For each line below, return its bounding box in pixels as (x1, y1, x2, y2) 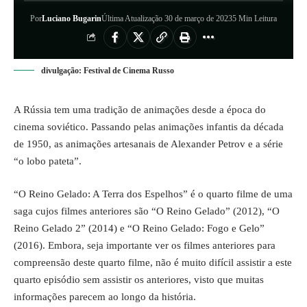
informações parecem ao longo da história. (14, 291, 196, 302)
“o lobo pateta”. (14, 156, 82, 167)
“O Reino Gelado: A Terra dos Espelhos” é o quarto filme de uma (14, 188, 293, 199)
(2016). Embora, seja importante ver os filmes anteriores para (14, 239, 275, 251)
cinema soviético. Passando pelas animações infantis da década (14, 121, 284, 132)
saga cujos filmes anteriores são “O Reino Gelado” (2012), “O (14, 205, 280, 217)
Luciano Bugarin (42, 14, 101, 23)
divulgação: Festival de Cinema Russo (41, 66, 174, 75)
